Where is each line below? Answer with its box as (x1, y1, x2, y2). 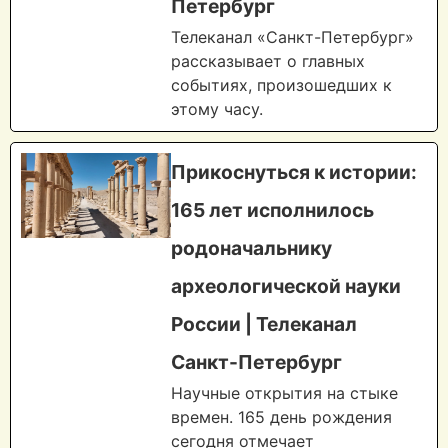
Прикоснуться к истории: (171, 160, 417, 185)
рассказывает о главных (171, 51, 365, 72)
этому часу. (171, 99, 263, 120)
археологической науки (171, 274, 401, 299)
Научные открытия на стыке (171, 383, 398, 404)
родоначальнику (171, 236, 332, 261)
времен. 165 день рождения (171, 407, 392, 428)
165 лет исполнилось (171, 198, 374, 223)
